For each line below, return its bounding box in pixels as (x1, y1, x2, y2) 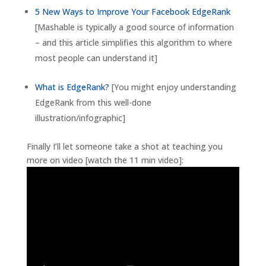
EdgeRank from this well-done (34, 97, 151, 109)
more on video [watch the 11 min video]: (26, 154, 183, 166)
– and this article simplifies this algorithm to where (34, 37, 232, 49)
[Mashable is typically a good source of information (34, 21, 234, 33)
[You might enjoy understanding (109, 81, 236, 93)
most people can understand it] (34, 52, 157, 64)
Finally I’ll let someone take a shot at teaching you (26, 141, 223, 153)
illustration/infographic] (34, 112, 125, 124)
